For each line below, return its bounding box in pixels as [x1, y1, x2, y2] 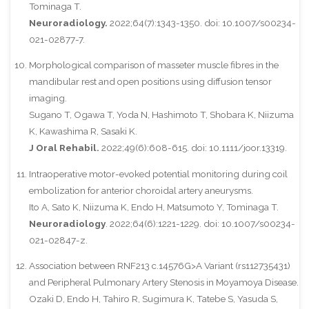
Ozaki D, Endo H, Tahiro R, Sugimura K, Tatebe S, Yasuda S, [28, 293, 278, 305]
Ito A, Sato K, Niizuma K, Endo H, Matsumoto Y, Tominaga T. [28, 201, 279, 212]
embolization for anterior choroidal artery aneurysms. [28, 184, 253, 196]
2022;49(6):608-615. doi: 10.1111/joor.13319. [99, 142, 287, 154]
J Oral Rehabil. [28, 142, 99, 154]
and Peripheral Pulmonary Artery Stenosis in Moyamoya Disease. [28, 277, 299, 288]
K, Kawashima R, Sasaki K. [28, 126, 137, 137]
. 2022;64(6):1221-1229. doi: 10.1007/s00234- [105, 217, 295, 229]
